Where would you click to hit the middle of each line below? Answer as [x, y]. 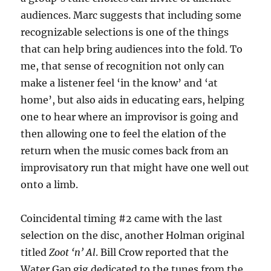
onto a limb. [50, 185]
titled [35, 253]
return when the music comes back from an [125, 151]
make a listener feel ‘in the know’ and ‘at [119, 83]
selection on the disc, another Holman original [133, 236]
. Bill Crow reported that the [162, 253]
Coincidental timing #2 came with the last [122, 219]
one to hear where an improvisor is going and [130, 117]
